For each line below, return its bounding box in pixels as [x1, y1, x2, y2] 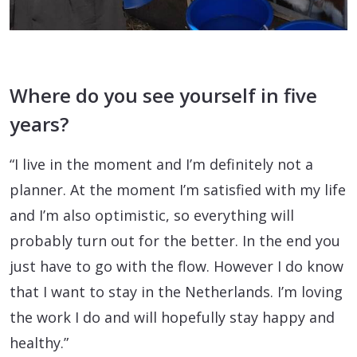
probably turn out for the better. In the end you [10, 231, 340, 251]
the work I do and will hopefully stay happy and [10, 308, 335, 328]
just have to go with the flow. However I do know [10, 257, 343, 277]
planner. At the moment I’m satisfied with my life [10, 180, 346, 200]
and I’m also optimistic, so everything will [10, 206, 294, 226]
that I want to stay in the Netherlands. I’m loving [10, 282, 343, 302]
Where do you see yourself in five [10, 82, 317, 109]
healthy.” [10, 333, 69, 353]
